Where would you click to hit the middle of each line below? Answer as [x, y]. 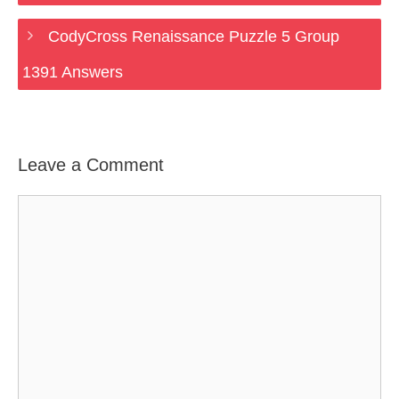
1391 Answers [73, 72]
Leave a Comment [91, 165]
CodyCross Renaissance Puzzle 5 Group [193, 37]
